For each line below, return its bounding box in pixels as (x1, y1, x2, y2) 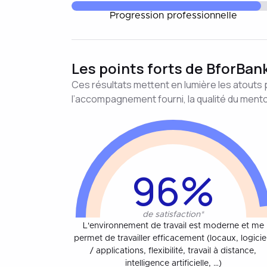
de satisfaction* (142, 210, 204, 219)
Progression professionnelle (109, 11, 237, 20)
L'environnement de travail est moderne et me (82, 221, 264, 230)
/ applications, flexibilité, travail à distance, (90, 246, 257, 255)
